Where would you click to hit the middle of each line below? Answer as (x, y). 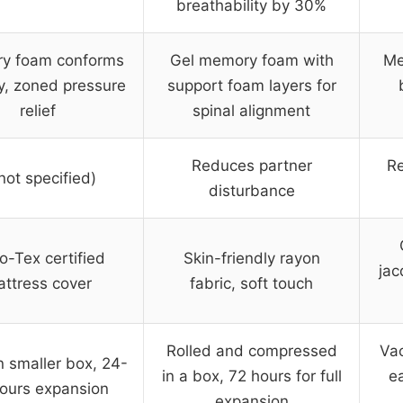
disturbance (251, 191)
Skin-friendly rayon (251, 259)
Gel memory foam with (251, 61)
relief (38, 111)
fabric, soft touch (251, 284)
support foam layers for (251, 86)
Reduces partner (251, 166)
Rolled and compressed (251, 351)
